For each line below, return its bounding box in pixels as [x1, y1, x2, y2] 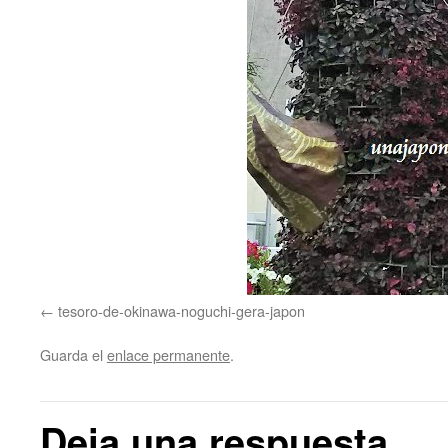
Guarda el [40, 344, 107, 365]
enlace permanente [107, 344, 230, 365]
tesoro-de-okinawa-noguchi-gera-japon [58, 300, 305, 321]
